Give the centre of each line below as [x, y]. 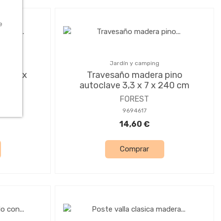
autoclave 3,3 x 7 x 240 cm [134, 85]
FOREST [134, 99]
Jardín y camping [134, 63]
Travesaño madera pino [134, 75]
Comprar [134, 149]
